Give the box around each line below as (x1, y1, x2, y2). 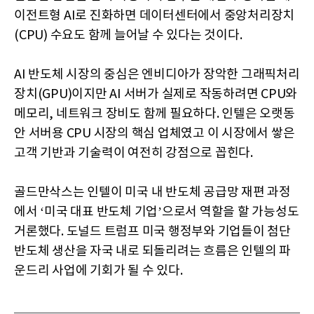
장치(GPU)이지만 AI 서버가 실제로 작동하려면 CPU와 (14, 86, 297, 102)
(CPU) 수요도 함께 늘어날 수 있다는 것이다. (14, 27, 243, 43)
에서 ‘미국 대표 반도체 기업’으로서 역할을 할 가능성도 (14, 204, 299, 219)
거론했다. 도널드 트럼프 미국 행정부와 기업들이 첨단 (14, 224, 291, 239)
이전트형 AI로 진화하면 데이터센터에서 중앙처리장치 (14, 8, 294, 23)
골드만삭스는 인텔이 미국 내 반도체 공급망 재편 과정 (14, 184, 291, 200)
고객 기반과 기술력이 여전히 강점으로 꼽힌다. (14, 145, 253, 161)
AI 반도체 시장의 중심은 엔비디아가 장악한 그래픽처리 (14, 67, 300, 82)
